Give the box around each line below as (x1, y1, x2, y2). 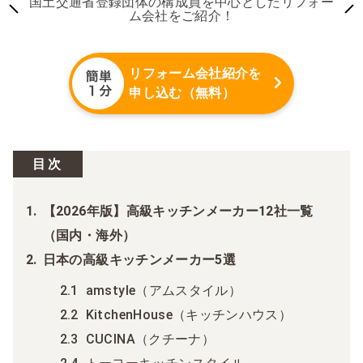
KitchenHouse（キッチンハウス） (85, 306, 293, 322)
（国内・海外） (42, 227, 136, 243)
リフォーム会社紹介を (129, 65, 262, 81)
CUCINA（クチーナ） (85, 331, 215, 347)
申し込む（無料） (129, 84, 236, 100)
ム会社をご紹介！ (128, 7, 235, 23)
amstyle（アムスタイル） (85, 282, 242, 298)
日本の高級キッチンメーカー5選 (42, 251, 237, 267)
